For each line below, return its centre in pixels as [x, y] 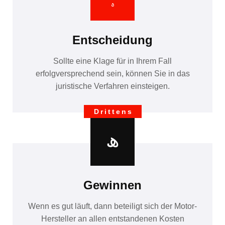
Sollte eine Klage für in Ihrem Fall [113, 61]
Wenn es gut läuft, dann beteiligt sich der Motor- [113, 206]
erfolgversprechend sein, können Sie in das [113, 74]
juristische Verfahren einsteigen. [113, 86]
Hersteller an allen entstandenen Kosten [113, 219]
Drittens [113, 112]
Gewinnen [113, 185]
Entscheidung [113, 40]
